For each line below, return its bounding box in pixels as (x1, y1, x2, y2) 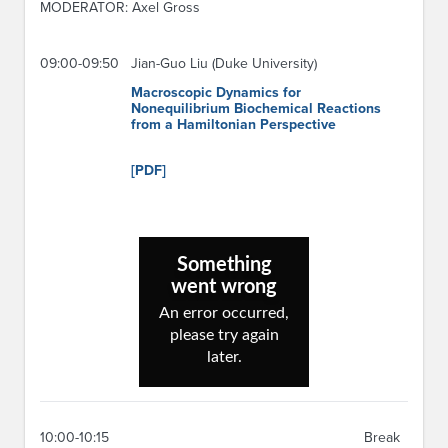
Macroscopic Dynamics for (131, 83, 301, 101)
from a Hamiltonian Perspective (131, 115, 336, 133)
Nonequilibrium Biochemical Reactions (131, 99, 381, 117)
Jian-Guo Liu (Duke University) (131, 54, 317, 72)
